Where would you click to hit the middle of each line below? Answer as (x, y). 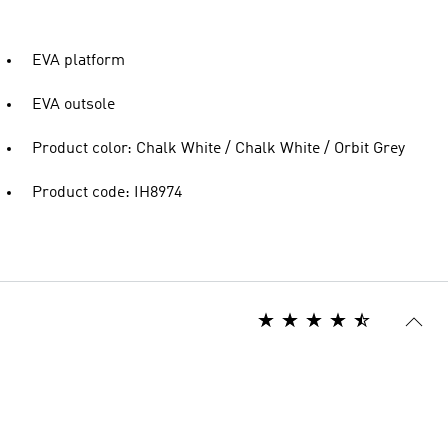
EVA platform (78, 61)
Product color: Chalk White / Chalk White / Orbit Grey (218, 149)
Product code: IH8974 (107, 193)
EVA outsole (73, 105)
